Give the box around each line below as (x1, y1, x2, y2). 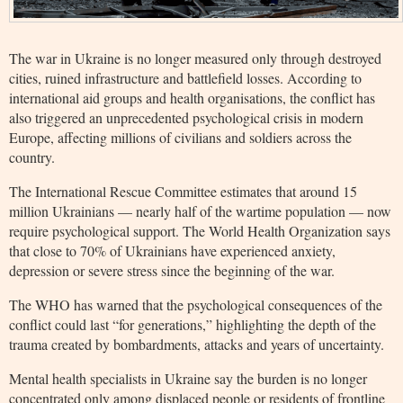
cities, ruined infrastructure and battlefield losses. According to (9, 67, 362, 87)
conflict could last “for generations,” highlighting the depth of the (9, 314, 376, 334)
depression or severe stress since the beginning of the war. (9, 260, 335, 280)
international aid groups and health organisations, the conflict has (9, 87, 375, 107)
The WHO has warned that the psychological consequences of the (9, 294, 382, 314)
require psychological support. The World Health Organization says (9, 220, 390, 240)
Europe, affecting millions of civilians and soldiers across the (9, 127, 352, 147)
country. (9, 147, 55, 166)
